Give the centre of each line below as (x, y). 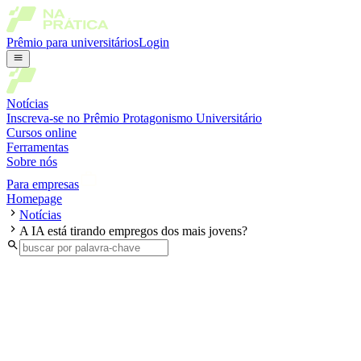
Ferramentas (37, 147)
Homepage (34, 199)
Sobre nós (32, 162)
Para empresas (43, 185)
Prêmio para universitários (73, 42)
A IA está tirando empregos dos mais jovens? (133, 231)
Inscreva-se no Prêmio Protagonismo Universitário (134, 118)
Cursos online (41, 133)
